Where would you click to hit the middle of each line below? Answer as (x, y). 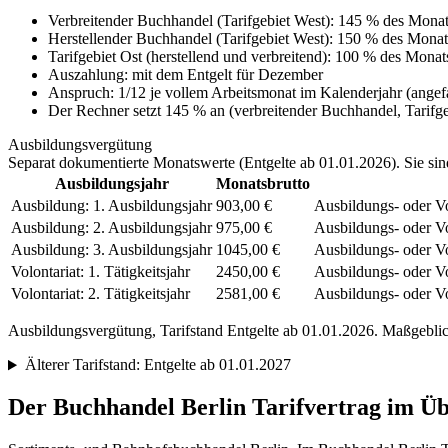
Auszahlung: (88, 75)
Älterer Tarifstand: (84, 365)
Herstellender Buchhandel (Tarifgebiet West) (188, 39)
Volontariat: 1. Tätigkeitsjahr (100, 272)
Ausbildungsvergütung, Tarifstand (117, 331)
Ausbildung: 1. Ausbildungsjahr (111, 206)
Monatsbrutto (263, 184)
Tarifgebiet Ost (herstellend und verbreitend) (187, 57)
